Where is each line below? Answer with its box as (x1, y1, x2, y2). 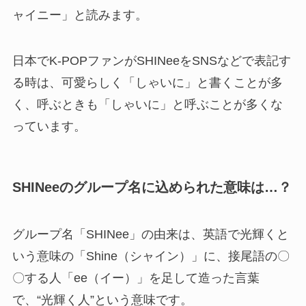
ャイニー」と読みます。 (12, 8, 148, 22)
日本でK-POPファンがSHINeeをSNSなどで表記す (12, 54, 291, 68)
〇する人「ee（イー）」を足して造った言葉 (12, 270, 260, 285)
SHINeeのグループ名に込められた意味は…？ (12, 179, 292, 195)
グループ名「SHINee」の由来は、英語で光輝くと (12, 227, 289, 241)
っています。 (12, 120, 86, 134)
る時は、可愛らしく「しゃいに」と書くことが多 (12, 76, 283, 90)
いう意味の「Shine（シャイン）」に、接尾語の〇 (12, 249, 290, 263)
